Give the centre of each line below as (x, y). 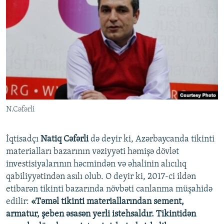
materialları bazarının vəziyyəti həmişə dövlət (92, 151)
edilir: (18, 201)
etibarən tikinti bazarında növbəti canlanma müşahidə (109, 189)
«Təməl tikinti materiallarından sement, (107, 201)
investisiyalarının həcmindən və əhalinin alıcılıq (96, 164)
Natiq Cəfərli (65, 139)
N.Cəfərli (20, 109)
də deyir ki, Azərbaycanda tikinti (152, 139)
